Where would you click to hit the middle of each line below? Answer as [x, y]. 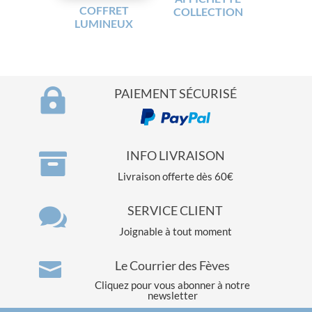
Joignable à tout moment [175, 232]
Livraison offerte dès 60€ [175, 177]
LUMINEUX [104, 24]
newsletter [172, 296]
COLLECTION [208, 11]
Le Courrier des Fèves [172, 266]
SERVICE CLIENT [175, 211]
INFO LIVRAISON [175, 156]
